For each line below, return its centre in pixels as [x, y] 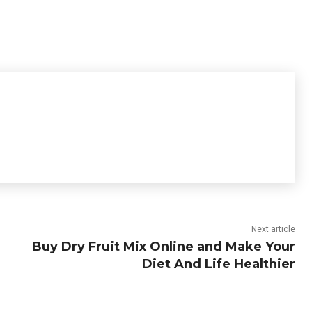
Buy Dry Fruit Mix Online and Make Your [163, 247]
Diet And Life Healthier [218, 264]
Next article [273, 229]
